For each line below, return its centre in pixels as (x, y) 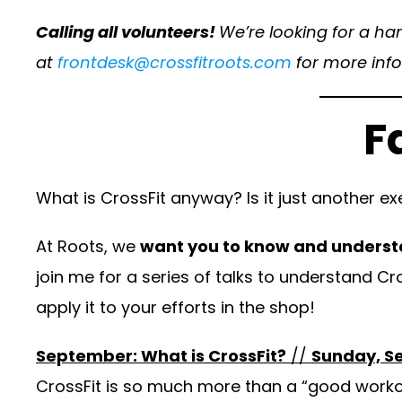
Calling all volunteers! (127, 32)
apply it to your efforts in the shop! (175, 308)
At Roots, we (88, 247)
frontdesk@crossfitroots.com (175, 63)
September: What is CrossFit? (161, 356)
